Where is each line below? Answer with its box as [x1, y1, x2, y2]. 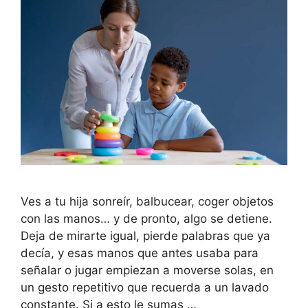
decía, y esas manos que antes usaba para [21, 246, 258, 261]
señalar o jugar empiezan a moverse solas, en [21, 263, 274, 278]
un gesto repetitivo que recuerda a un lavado [21, 280, 269, 295]
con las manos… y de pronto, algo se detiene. [21, 212, 272, 226]
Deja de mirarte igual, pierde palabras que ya [21, 229, 270, 243]
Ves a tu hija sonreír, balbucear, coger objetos [21, 195, 274, 209]
